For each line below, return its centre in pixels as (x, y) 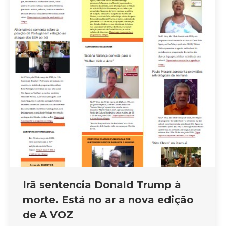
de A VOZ (48, 215)
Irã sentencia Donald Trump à (102, 185)
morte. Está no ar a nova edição (108, 200)
